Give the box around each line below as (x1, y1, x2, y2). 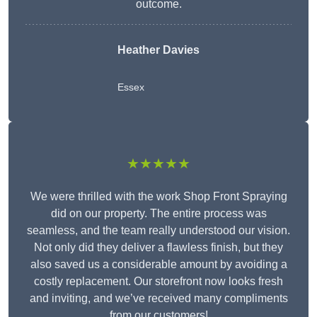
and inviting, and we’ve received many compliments (29, 292, 288, 305)
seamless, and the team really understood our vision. (27, 224, 290, 237)
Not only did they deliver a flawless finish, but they (34, 241, 283, 254)
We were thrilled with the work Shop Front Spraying (30, 190, 287, 203)
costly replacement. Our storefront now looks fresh (34, 275, 283, 288)
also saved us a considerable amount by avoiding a (30, 258, 287, 271)
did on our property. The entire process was (50, 207, 267, 220)
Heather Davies (117, 44, 200, 57)
